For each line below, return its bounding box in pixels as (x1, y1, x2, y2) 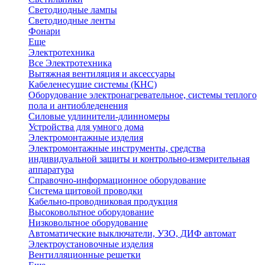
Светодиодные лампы (28, 5, 117, 15)
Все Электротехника (28, 58, 112, 68)
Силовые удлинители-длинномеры (28, 111, 170, 121)
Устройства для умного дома (28, 122, 144, 132)
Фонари (28, 26, 60, 36)
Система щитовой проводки (28, 186, 143, 196)
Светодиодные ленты (28, 15, 115, 25)
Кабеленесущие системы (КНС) (28, 79, 157, 89)
